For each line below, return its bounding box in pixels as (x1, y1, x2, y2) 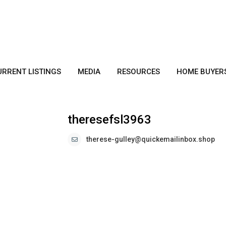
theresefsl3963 (68, 112, 151, 127)
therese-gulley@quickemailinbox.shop (86, 135, 215, 144)
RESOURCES (117, 67, 160, 76)
